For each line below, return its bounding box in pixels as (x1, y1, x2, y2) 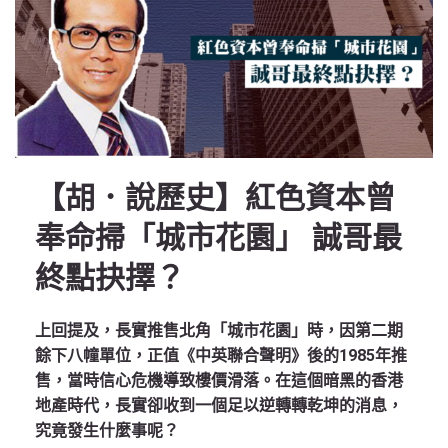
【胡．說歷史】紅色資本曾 (35, 180, 395, 215)
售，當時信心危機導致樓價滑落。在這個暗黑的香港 (35, 371, 403, 390)
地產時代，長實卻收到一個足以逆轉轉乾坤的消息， (35, 396, 403, 415)
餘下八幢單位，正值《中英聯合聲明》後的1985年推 (35, 346, 407, 365)
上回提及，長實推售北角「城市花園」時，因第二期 (35, 321, 403, 340)
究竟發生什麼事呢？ (35, 421, 179, 440)
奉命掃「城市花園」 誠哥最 (35, 220, 402, 255)
